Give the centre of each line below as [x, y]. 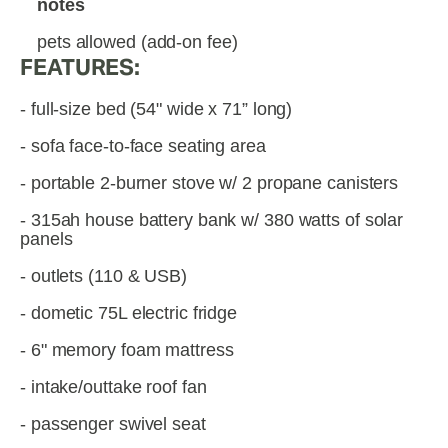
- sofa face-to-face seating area [143, 146]
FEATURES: [80, 67]
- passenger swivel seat [113, 424]
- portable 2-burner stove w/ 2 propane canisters [209, 183]
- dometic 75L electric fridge [129, 313]
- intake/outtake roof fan [113, 387]
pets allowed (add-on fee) [137, 42]
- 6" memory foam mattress [127, 350]
